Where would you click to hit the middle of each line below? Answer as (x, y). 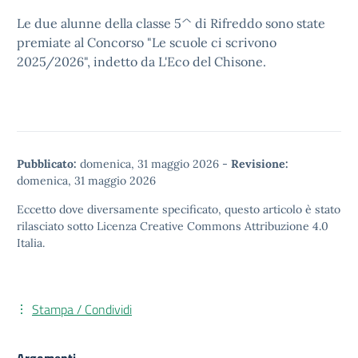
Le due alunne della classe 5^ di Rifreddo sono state (171, 23)
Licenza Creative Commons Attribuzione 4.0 (213, 226)
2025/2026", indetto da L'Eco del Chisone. (141, 62)
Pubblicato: (47, 164)
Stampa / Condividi (82, 309)
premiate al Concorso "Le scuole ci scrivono (147, 42)
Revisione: (260, 164)
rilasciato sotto (57, 226)
